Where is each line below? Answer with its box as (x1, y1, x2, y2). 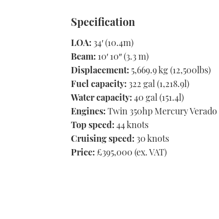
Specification (71, 14, 135, 28)
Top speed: (71, 118, 114, 131)
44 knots (114, 118, 149, 131)
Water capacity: (71, 91, 132, 103)
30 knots (134, 132, 169, 144)
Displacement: (71, 64, 129, 76)
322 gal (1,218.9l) (127, 77, 189, 89)
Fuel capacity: (71, 77, 127, 89)
